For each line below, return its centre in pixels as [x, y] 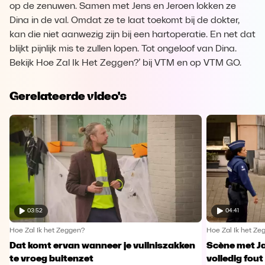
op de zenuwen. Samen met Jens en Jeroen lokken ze [123, 7]
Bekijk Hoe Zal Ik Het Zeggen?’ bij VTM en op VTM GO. [125, 63]
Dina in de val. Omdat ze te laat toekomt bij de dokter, [125, 21]
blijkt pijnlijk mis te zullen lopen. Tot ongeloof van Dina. [123, 49]
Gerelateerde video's [68, 96]
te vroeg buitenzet [51, 259]
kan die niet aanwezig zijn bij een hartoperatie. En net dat [132, 35]
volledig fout [235, 259]
